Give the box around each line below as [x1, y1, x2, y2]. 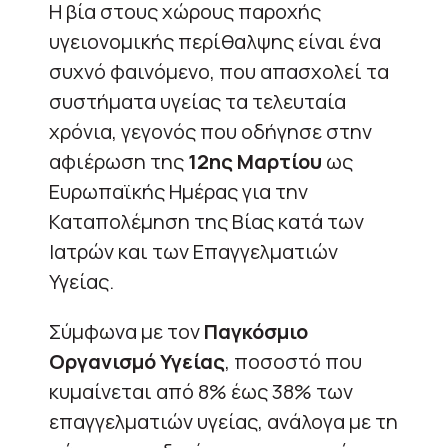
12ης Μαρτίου [188, 147, 326, 175]
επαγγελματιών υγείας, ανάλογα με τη [49, 407, 398, 435]
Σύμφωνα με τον [49, 317, 204, 345]
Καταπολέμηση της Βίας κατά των [49, 207, 364, 235]
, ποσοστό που [225, 347, 362, 375]
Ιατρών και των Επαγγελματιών [49, 237, 338, 265]
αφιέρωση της [49, 147, 188, 175]
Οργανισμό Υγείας [49, 347, 225, 375]
